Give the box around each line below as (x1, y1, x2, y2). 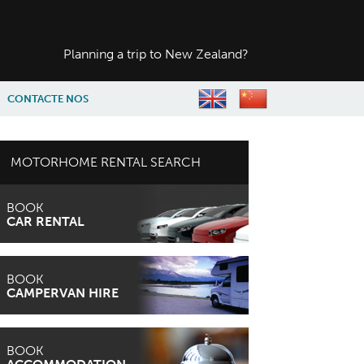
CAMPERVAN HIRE (6, 285, 119, 301)
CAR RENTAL (6, 214, 84, 229)
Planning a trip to (63, 46, 162, 62)
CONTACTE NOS (7, 93, 89, 105)
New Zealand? (162, 46, 249, 62)
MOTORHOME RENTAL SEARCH (10, 154, 201, 170)
